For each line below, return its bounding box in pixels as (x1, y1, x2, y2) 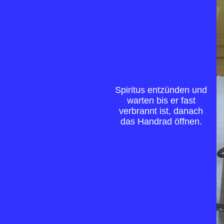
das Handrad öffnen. (120, 116, 202, 126)
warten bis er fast (126, 95, 195, 105)
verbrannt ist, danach (119, 106, 203, 116)
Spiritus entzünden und (115, 85, 207, 95)
